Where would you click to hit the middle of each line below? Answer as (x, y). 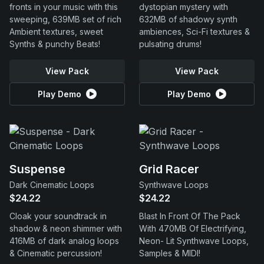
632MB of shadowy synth (188, 19)
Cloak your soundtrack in (58, 216)
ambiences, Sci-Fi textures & (194, 32)
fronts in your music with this (64, 7)
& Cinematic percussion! (56, 253)
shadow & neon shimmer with (66, 228)
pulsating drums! (170, 44)
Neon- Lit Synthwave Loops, (194, 241)
